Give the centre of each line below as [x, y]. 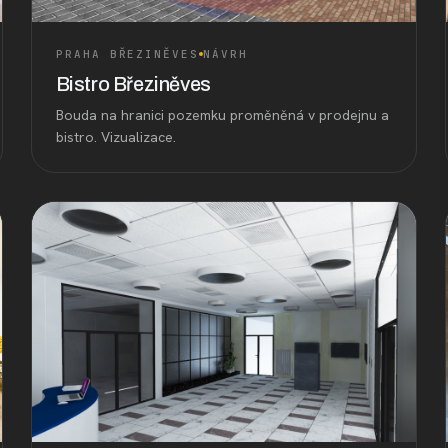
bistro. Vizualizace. [115, 136]
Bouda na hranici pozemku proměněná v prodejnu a [222, 114]
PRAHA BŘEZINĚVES [127, 53]
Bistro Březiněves [133, 83]
